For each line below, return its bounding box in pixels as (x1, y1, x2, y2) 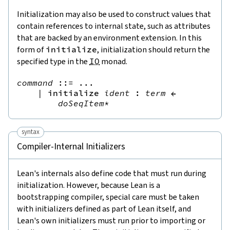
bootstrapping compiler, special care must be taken (17, 191, 199, 203)
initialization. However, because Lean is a (17, 180, 160, 191)
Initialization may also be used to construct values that (17, 9, 211, 20)
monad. (100, 56, 127, 67)
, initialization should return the (97, 44, 210, 55)
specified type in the (17, 56, 89, 67)
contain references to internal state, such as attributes (17, 21, 210, 32)
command (17, 78, 53, 88)
